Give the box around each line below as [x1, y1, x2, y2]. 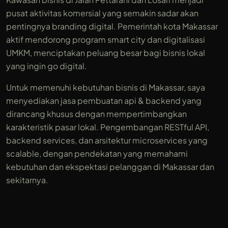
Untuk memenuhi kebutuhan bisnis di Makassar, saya [6, 82, 205, 93]
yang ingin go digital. [6, 61, 87, 71]
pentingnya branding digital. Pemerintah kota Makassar [6, 21, 218, 32]
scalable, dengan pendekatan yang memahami [6, 148, 188, 159]
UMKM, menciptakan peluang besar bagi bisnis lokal [6, 47, 205, 58]
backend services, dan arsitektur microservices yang [6, 135, 208, 146]
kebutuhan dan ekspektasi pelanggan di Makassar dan [6, 161, 214, 172]
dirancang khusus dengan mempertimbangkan [6, 108, 187, 119]
